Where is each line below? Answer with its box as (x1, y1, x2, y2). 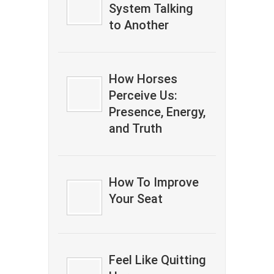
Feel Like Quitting (109, 253, 207, 267)
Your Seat (109, 191, 163, 206)
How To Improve (109, 175, 199, 190)
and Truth (109, 121, 163, 136)
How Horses (109, 72, 178, 86)
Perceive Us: (109, 88, 178, 103)
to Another (109, 18, 169, 32)
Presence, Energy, (109, 105, 206, 119)
